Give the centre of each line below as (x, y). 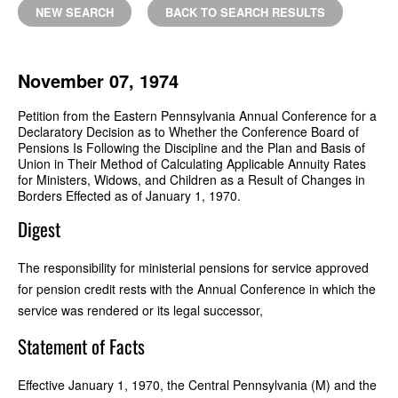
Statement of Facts (81, 346)
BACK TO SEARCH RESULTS (245, 12)
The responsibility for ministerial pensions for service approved (193, 267)
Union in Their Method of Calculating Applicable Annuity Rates (192, 163)
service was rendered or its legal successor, (140, 310)
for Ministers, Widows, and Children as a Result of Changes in (191, 179)
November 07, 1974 (98, 80)
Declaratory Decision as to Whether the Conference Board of (188, 131)
